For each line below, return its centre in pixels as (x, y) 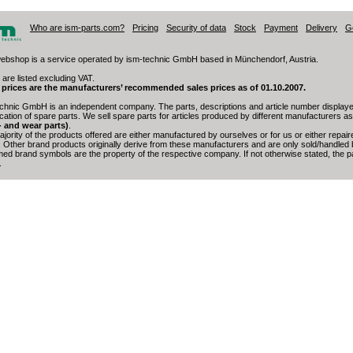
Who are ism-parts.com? (77, 28)
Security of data (196, 28)
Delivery (321, 28)
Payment (281, 28)
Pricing (145, 28)
